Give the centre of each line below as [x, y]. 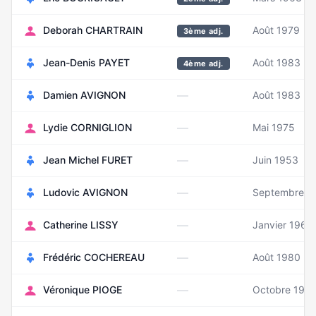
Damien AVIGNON [84, 95]
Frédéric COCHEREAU [94, 257]
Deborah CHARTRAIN [93, 30]
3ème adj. [203, 31]
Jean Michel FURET [88, 160]
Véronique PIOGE [83, 290]
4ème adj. [203, 63]
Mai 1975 [274, 127]
